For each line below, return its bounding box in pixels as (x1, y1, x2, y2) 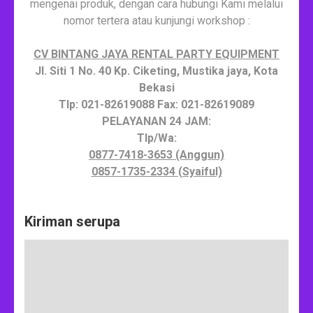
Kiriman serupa (24, 212, 120, 230)
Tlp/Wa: (136, 131, 177, 145)
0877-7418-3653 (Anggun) (89, 147, 224, 161)
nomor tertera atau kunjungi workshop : (63, 13, 250, 27)
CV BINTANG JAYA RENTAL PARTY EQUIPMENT (34, 47, 279, 61)
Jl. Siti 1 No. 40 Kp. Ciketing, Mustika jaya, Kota (35, 64, 278, 78)
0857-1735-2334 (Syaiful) (91, 164, 222, 178)
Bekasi (138, 80, 175, 94)
